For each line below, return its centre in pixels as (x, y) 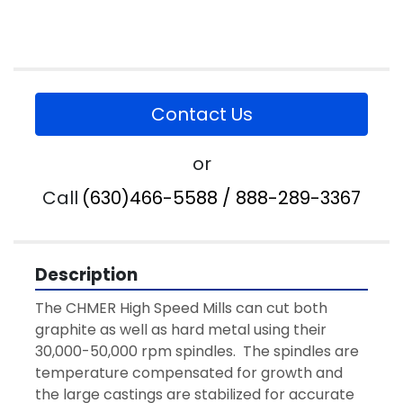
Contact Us (201, 115)
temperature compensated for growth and (189, 373)
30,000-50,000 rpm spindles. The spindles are (197, 352)
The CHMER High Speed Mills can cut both (181, 309)
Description (86, 275)
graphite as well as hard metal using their (181, 330)
